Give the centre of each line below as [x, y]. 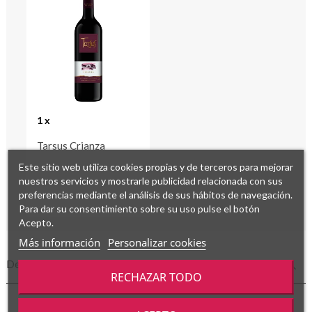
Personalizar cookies [157, 242]
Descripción [34, 264]
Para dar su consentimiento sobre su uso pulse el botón [139, 208]
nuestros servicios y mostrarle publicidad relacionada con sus [150, 180]
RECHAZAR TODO [156, 277]
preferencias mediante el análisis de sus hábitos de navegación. [155, 194]
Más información [59, 242]
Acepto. [36, 222]
